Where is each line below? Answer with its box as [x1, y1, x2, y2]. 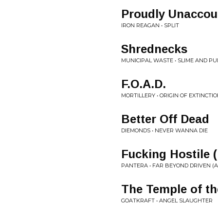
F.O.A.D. [121, 77, 166, 91]
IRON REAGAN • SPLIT [121, 22, 179, 29]
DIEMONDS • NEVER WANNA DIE [121, 127, 208, 134]
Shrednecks [121, 42, 187, 56]
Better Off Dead [121, 112, 209, 126]
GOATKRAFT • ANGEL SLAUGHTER [121, 197, 213, 204]
